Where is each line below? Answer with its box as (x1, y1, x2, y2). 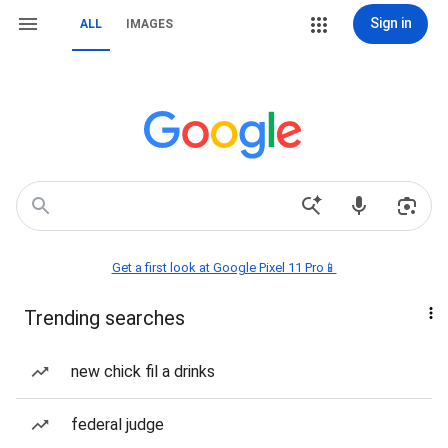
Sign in (369, 15, 412, 31)
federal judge (71, 415, 164, 434)
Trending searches (24, 306, 185, 330)
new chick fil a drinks (71, 362, 215, 381)
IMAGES (126, 17, 173, 31)
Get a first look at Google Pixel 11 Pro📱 (111, 260, 337, 275)
